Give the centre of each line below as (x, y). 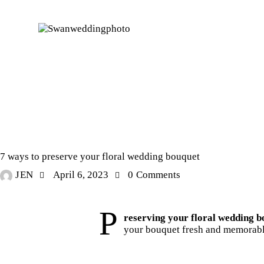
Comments (159, 175)
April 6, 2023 (81, 175)
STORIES (25, 136)
